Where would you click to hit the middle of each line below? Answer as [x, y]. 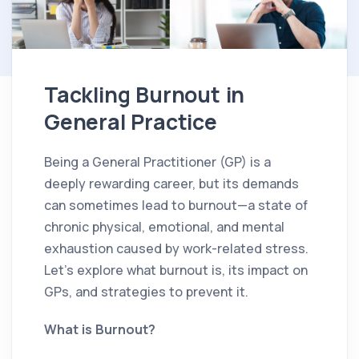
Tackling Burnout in [145, 95]
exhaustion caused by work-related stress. [176, 249]
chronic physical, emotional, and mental [164, 227]
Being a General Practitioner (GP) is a [157, 162]
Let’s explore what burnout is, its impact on [176, 270]
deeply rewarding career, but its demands [171, 184]
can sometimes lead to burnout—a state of [176, 206]
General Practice [131, 122]
